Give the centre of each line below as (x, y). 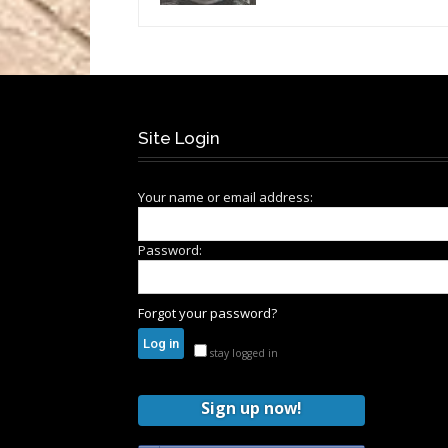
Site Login (179, 138)
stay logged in (242, 352)
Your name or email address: (225, 197)
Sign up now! (251, 407)
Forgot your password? (207, 313)
